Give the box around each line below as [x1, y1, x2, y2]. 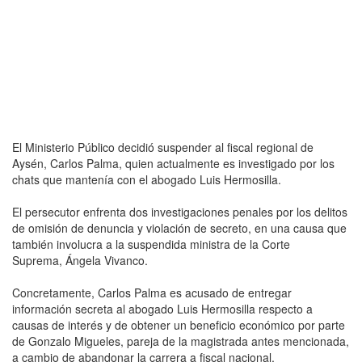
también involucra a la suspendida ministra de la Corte [12, 235, 290, 252]
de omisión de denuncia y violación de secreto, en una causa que [12, 219, 347, 236]
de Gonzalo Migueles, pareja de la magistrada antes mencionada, [12, 332, 349, 349]
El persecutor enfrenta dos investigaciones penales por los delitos [12, 203, 347, 220]
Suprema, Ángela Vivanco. [12, 251, 151, 268]
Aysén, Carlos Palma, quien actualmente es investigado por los [12, 154, 335, 171]
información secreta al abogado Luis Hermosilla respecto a [12, 300, 313, 317]
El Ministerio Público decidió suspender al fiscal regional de [12, 138, 314, 155]
